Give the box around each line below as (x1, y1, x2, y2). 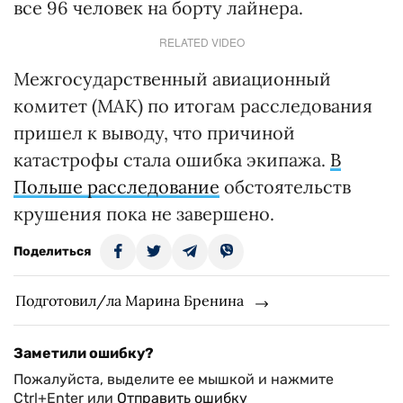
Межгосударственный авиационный (13, 67, 331, 90)
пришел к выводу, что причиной (13, 121, 295, 144)
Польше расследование (13, 175, 219, 198)
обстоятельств (219, 175, 351, 198)
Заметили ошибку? (13, 345, 154, 362)
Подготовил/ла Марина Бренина (15, 291, 244, 309)
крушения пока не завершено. (13, 202, 274, 225)
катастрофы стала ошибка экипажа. (13, 148, 330, 171)
